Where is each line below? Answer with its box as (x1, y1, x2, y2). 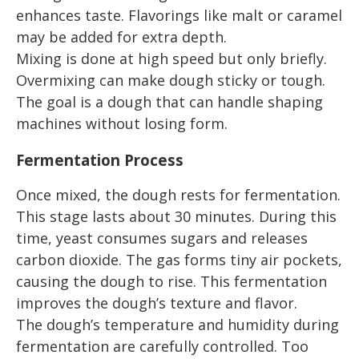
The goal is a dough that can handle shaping (16, 91, 323, 111)
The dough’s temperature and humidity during (16, 315, 339, 335)
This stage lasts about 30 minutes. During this (16, 207, 337, 227)
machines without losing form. (16, 113, 228, 133)
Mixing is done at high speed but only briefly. (16, 48, 327, 68)
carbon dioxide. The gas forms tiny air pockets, (16, 250, 342, 270)
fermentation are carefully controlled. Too (16, 337, 309, 357)
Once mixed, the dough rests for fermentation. (16, 185, 341, 205)
